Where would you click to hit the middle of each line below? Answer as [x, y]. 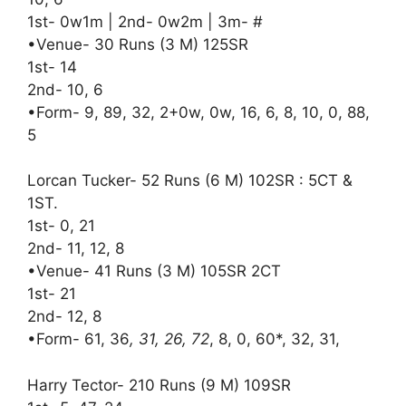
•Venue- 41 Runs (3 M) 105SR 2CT [154, 271]
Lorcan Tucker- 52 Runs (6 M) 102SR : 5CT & [190, 180]
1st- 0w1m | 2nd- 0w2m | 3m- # [145, 21]
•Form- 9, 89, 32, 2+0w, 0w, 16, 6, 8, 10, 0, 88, [198, 112]
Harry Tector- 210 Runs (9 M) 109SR [159, 385]
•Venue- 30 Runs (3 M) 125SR [138, 44]
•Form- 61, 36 [78, 339]
